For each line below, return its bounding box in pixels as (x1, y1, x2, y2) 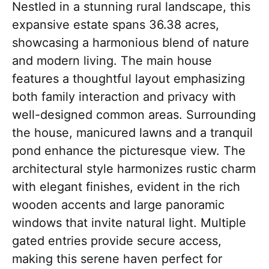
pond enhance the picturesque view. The (12, 144, 246, 158)
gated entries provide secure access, (12, 234, 222, 248)
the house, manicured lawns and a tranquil (12, 125, 253, 140)
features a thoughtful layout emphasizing (12, 71, 245, 86)
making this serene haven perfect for (12, 252, 222, 266)
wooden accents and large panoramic (12, 198, 225, 212)
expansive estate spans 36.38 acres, (12, 17, 219, 32)
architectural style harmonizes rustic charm (12, 162, 256, 176)
